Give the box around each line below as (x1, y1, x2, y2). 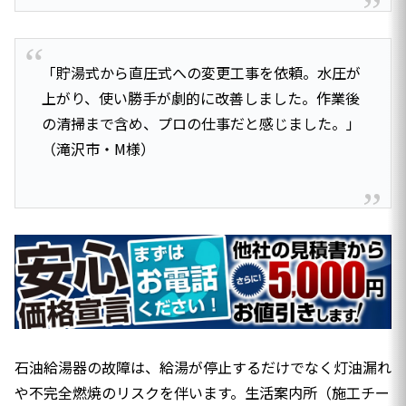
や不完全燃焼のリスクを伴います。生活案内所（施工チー (14, 382, 390, 404)
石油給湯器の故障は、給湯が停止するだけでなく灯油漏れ (14, 356, 391, 379)
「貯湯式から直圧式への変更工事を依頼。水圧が (41, 61, 361, 83)
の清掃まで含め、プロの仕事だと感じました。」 (41, 111, 361, 134)
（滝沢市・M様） (41, 137, 155, 159)
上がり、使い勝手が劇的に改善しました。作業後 (41, 86, 360, 109)
